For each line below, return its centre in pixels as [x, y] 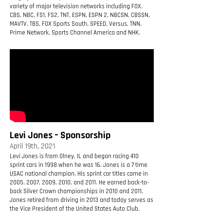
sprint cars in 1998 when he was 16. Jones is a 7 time [79, 165]
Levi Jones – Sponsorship [60, 136]
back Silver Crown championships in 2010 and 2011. [76, 191]
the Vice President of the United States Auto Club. [75, 209]
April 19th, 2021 [32, 146]
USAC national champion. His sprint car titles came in [79, 174]
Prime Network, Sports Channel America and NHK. [75, 33]
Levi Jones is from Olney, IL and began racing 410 [74, 156]
